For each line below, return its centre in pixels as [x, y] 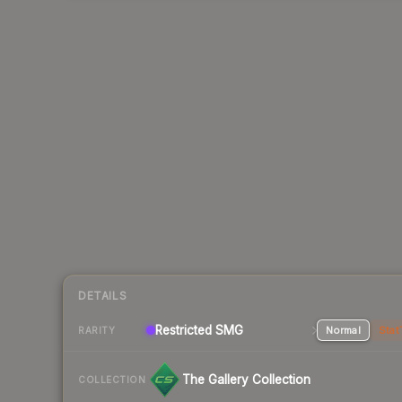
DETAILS [103, 296]
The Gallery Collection [246, 380]
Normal [343, 331]
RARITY [96, 330]
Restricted [184, 331]
